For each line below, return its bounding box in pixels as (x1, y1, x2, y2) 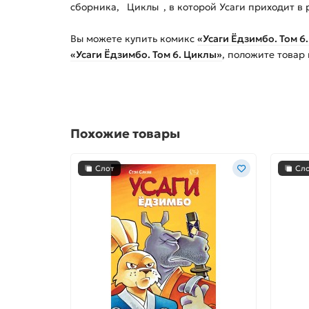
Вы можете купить (70, 32, 160, 46)
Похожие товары (70, 126, 180, 142)
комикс (160, 32, 195, 46)
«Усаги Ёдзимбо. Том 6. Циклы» (70, 48, 222, 61)
